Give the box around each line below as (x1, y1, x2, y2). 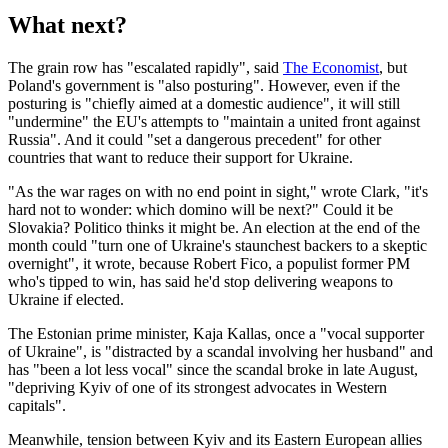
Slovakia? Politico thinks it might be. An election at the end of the (8, 219, 420, 237)
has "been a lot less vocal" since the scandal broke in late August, (8, 361, 418, 379)
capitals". (8, 397, 66, 415)
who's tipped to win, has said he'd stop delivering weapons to (8, 273, 393, 291)
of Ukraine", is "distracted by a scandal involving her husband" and (8, 343, 433, 361)
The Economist (283, 59, 379, 77)
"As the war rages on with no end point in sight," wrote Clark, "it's (8, 183, 428, 201)
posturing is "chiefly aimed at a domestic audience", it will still (8, 95, 400, 113)
